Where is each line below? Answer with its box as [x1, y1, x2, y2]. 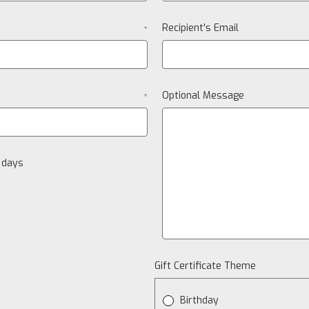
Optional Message [161, 89, 244, 102]
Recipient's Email [161, 21, 239, 34]
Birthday [180, 294, 219, 307]
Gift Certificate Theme [154, 259, 256, 272]
